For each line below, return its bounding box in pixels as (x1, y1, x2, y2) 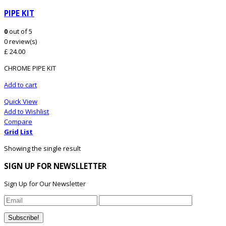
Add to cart (4, 80, 37, 89)
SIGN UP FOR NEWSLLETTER (4, 160, 106, 171)
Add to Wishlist (4, 106, 49, 116)
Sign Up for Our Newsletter (4, 179, 86, 189)
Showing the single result (4, 143, 81, 153)
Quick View (4, 96, 37, 106)
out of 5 (8, 26, 32, 36)
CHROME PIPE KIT (4, 63, 56, 73)
